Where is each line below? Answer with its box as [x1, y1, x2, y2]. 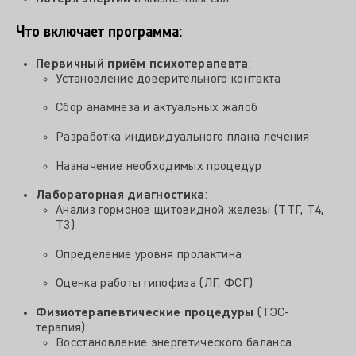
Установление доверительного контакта [56, 72, 281, 86]
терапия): [36, 321, 88, 335]
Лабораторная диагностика [36, 189, 205, 203]
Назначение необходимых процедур [56, 160, 261, 173]
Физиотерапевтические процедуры [36, 306, 254, 319]
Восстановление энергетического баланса [56, 336, 292, 350]
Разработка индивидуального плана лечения [56, 130, 310, 144]
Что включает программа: [16, 25, 182, 41]
